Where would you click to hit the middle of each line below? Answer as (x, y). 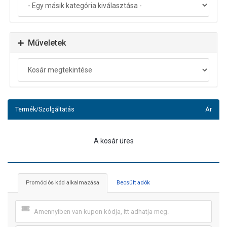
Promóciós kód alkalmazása (63, 182)
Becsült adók (133, 182)
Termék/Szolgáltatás (45, 109)
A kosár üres (113, 141)
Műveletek (45, 43)
